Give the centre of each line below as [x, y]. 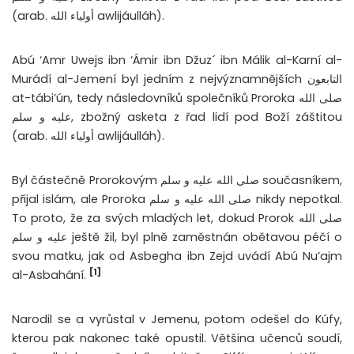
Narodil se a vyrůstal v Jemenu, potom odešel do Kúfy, [177, 320]
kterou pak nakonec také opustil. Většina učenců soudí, [177, 339]
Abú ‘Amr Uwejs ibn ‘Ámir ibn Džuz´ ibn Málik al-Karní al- [177, 60]
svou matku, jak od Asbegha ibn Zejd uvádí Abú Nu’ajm [177, 256]
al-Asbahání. [51, 275]
